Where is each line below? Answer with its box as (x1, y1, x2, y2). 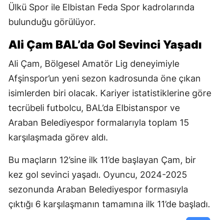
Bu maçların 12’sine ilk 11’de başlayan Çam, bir (8, 155, 196, 165)
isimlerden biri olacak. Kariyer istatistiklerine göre (8, 88, 211, 99)
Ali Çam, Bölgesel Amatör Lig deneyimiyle (8, 58, 179, 69)
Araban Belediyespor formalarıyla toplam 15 (8, 117, 189, 128)
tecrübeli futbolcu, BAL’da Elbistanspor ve (8, 103, 180, 113)
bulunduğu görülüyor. (8, 17, 96, 27)
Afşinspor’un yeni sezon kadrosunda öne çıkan (8, 73, 201, 84)
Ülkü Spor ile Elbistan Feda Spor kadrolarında (8, 2, 194, 13)
